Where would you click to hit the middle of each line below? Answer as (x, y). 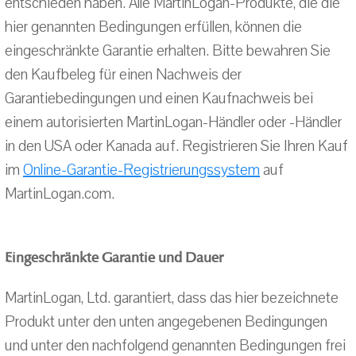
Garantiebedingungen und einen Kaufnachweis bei (159, 99)
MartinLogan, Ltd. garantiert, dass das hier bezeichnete (172, 298)
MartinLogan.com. (60, 194)
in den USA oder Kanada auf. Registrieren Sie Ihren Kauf (176, 146)
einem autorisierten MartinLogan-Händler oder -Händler (173, 122)
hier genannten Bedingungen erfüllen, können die (153, 27)
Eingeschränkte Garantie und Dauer (114, 257)
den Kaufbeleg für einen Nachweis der (123, 75)
